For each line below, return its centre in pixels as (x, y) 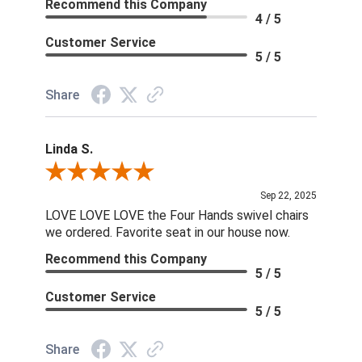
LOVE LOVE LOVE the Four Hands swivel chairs (177, 216)
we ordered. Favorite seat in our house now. (167, 233)
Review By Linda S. (91, 173)
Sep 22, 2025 (289, 196)
